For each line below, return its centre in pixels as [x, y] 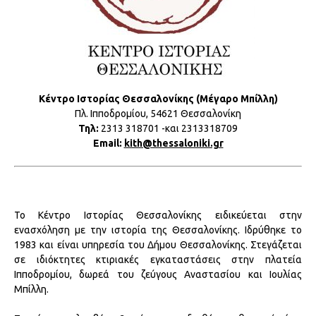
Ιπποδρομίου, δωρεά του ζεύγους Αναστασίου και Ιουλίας [158, 274]
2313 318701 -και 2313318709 [168, 128]
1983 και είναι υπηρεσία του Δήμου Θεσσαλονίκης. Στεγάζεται [158, 244]
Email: [108, 143]
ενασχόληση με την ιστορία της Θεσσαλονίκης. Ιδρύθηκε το [158, 230]
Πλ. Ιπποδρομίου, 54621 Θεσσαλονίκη [158, 113]
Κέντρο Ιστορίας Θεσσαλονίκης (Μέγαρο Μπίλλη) [158, 98]
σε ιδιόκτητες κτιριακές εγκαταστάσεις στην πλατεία [158, 259]
